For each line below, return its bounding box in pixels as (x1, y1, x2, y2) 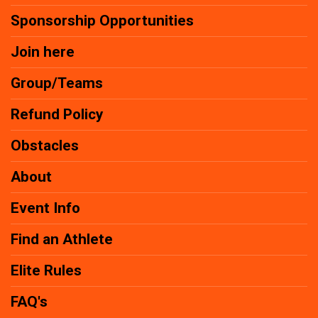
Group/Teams (11, 75, 103, 92)
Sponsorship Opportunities (11, 12, 194, 30)
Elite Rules (11, 262, 82, 280)
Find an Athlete (11, 231, 113, 248)
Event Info (11, 199, 80, 217)
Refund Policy (11, 106, 103, 124)
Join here (11, 43, 75, 61)
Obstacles (11, 137, 79, 155)
